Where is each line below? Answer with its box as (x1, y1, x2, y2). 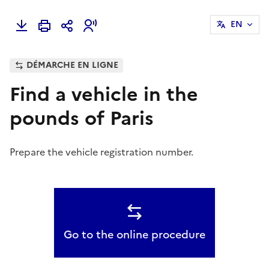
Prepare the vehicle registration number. (10, 144, 193, 159)
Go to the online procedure (64, 226, 205, 243)
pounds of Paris (10, 103, 154, 133)
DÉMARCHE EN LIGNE (26, 58, 118, 71)
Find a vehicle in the (10, 79, 198, 109)
